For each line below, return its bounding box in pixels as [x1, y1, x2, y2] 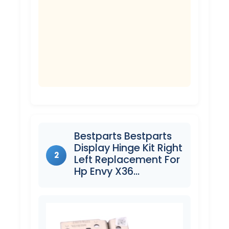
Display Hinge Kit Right [74, 141, 182, 155]
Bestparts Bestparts [74, 129, 172, 144]
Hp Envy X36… [74, 164, 140, 179]
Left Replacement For [74, 152, 180, 167]
